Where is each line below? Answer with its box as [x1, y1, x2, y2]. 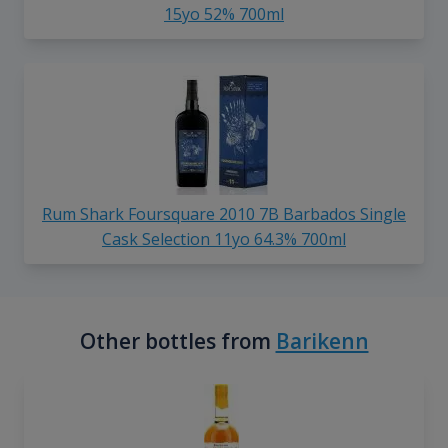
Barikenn [275, 327, 369, 356]
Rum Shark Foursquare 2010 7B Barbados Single [42, 203, 406, 226]
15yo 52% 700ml [164, 3, 284, 26]
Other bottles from [79, 327, 276, 356]
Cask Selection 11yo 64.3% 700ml [102, 228, 346, 251]
